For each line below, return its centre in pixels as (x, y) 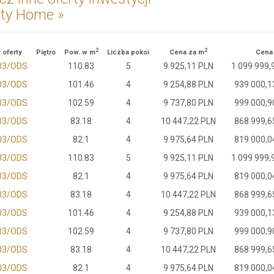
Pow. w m (80, 52)
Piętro (47, 52)
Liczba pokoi (128, 52)
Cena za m (187, 52)
